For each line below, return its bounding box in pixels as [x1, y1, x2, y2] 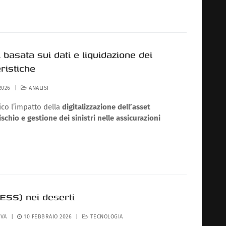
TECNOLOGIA [88, 213, 123, 220]
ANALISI [27, 84, 49, 91]
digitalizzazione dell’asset [62, 102, 151, 111]
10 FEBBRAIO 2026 [24, 213, 72, 220]
